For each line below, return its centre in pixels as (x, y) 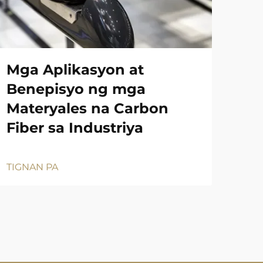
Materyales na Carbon (87, 108)
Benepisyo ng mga (76, 89)
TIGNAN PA (32, 167)
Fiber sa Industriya (75, 127)
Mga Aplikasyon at (75, 69)
